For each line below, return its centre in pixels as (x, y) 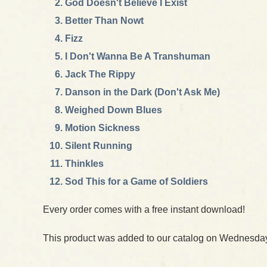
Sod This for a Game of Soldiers (136, 181)
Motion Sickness (103, 128)
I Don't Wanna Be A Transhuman (138, 56)
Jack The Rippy (100, 74)
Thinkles (84, 164)
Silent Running (99, 146)
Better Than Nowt (104, 21)
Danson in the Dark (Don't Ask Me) (142, 92)
